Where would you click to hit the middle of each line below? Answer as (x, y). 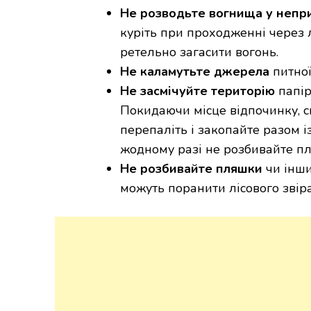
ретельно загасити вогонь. (199, 52)
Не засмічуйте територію (197, 91)
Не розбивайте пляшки (191, 168)
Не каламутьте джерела (195, 71)
